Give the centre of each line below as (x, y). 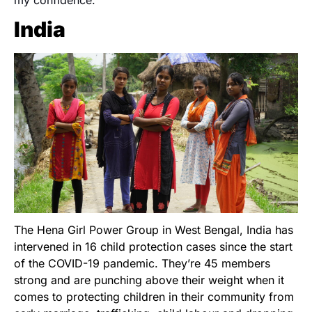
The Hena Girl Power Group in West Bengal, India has (154, 229)
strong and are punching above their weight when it (149, 280)
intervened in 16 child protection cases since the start (153, 246)
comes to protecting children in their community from (154, 296)
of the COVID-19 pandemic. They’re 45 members (142, 263)
